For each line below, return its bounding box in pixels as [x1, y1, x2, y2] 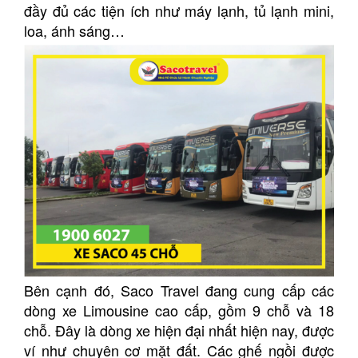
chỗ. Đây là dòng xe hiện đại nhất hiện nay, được [24, 319, 334, 340]
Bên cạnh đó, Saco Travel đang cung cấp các [24, 279, 334, 300]
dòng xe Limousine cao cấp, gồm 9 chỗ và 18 [24, 299, 334, 320]
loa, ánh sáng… [24, 20, 125, 42]
